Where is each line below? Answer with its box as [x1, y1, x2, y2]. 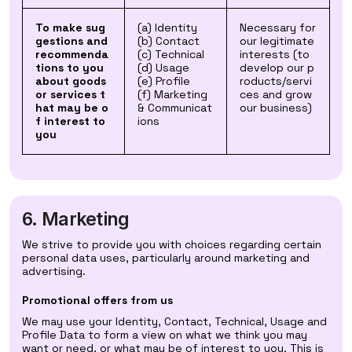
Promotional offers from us [22, 293, 173, 307]
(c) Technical [137, 47, 204, 61]
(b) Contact [137, 34, 200, 48]
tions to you [35, 60, 104, 75]
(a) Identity [137, 20, 197, 35]
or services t [35, 87, 105, 101]
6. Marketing [22, 208, 130, 230]
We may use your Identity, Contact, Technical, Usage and [22, 314, 327, 328]
